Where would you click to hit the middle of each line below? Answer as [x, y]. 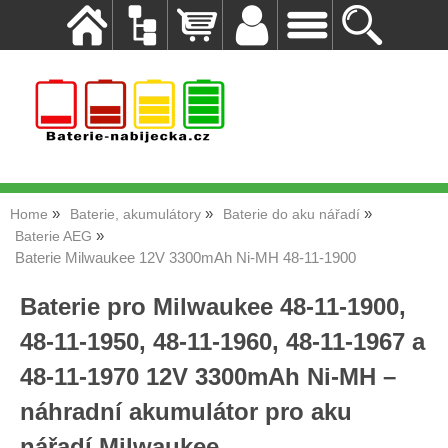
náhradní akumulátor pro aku [186, 411]
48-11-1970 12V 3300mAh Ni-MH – [208, 376]
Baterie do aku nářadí [291, 214]
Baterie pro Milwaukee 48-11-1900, [213, 306]
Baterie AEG [53, 236]
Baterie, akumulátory [135, 214]
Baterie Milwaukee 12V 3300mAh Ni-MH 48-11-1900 [185, 258]
